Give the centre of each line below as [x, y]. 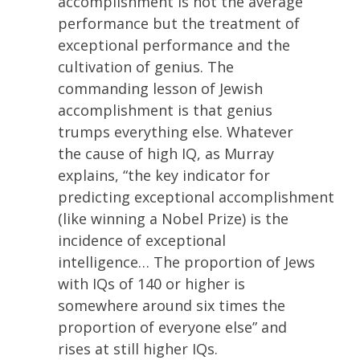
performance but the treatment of [179, 23]
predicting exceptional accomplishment [196, 197]
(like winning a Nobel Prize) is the [173, 219]
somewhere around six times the [172, 305]
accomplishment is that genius [165, 110]
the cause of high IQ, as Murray [166, 153]
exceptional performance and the [174, 45]
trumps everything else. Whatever [176, 132]
